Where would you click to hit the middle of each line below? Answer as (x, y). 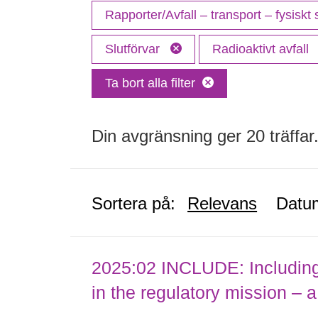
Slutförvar (135, 49)
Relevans (223, 203)
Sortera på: (134, 203)
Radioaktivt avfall (263, 49)
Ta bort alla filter (150, 83)
